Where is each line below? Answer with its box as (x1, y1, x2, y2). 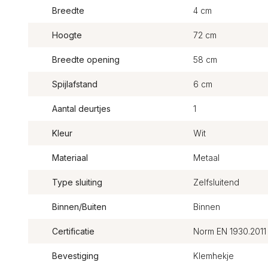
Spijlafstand (52, 79, 98, 89)
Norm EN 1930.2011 (193, 226, 266, 236)
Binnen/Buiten (52, 202, 106, 212)
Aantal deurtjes (52, 103, 111, 114)
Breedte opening (52, 54, 120, 65)
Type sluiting (52, 177, 102, 187)
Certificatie (52, 226, 95, 236)
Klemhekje (193, 251, 234, 261)
